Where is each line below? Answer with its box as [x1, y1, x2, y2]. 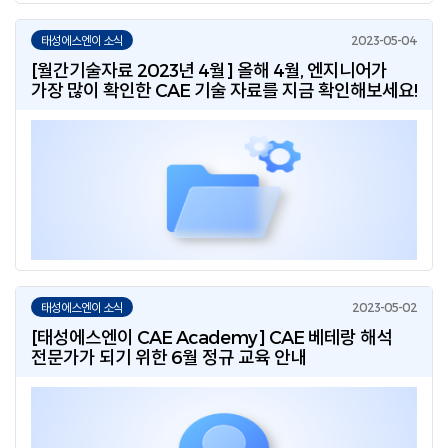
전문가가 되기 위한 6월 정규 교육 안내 [31, 346, 306, 367]
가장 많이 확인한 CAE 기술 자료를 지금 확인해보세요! [31, 79, 417, 100]
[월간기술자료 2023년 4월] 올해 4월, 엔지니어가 [31, 59, 387, 80]
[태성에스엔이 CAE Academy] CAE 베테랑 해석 [31, 326, 392, 347]
